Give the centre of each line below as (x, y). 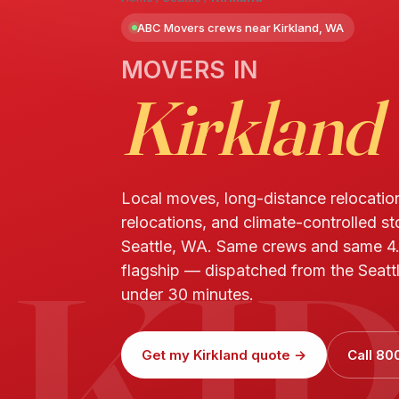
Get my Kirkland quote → (224, 355)
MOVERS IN (189, 70)
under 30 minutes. (187, 295)
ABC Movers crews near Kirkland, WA (240, 28)
